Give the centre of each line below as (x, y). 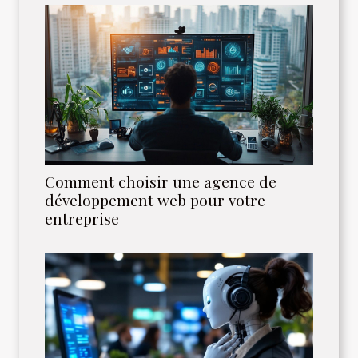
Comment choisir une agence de (161, 181)
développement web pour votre (155, 199)
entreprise (82, 218)
